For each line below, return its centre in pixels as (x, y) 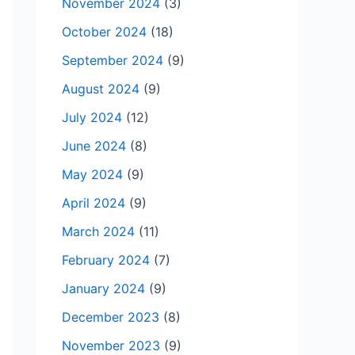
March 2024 (98, 232)
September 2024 (113, 61)
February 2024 (106, 260)
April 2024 (94, 203)
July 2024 (92, 118)
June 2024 (94, 146)
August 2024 (101, 89)
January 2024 (103, 289)
